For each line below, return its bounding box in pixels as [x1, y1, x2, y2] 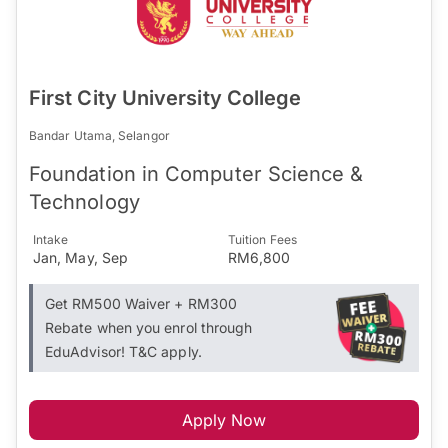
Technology [29, 189, 140, 214]
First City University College [29, 85, 302, 110]
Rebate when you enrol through [45, 318, 253, 336]
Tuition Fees [228, 231, 297, 247]
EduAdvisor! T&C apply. [45, 342, 202, 360]
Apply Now [181, 409, 267, 430]
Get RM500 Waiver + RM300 [45, 294, 237, 312]
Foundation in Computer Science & [29, 161, 364, 186]
